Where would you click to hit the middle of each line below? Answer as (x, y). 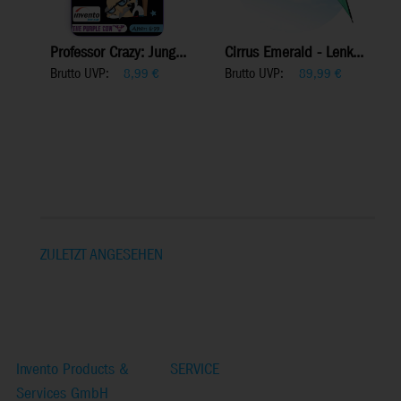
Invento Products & (73, 371)
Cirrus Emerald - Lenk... (294, 54)
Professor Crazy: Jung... (118, 54)
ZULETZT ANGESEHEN (102, 256)
